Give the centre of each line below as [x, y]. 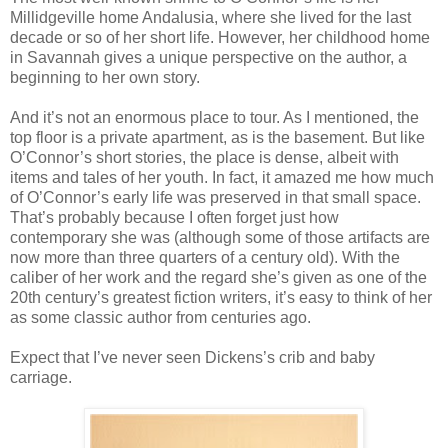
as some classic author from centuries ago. [160, 317]
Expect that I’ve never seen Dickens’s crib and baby [192, 357]
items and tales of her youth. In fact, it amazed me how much [222, 177]
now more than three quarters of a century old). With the [205, 257]
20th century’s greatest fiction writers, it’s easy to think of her [221, 297]
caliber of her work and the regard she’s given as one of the [218, 277]
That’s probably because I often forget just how [174, 217]
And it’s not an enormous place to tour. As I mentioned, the [214, 117]
